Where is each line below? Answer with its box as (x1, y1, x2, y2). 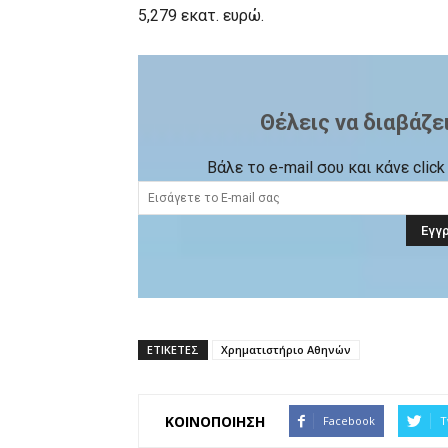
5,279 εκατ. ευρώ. (138, 6, 264, 25)
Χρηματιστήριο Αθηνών (221, 342, 351, 357)
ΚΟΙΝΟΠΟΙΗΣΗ (165, 411, 265, 431)
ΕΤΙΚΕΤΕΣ (147, 342, 199, 357)
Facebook (323, 413, 375, 428)
